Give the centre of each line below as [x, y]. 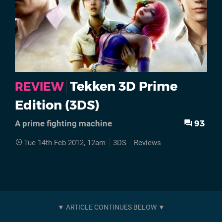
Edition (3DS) [57, 105]
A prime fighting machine [63, 123]
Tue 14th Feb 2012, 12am [65, 143]
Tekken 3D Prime [124, 86]
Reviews [147, 143]
